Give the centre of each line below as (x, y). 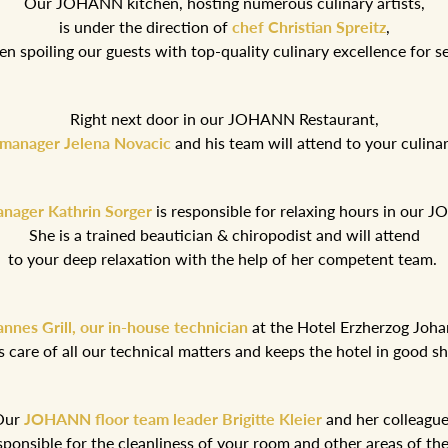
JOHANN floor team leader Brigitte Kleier (173, 419)
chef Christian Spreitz (308, 27)
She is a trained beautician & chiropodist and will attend (224, 235)
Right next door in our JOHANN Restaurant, (224, 119)
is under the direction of (145, 27)
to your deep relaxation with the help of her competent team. (224, 259)
